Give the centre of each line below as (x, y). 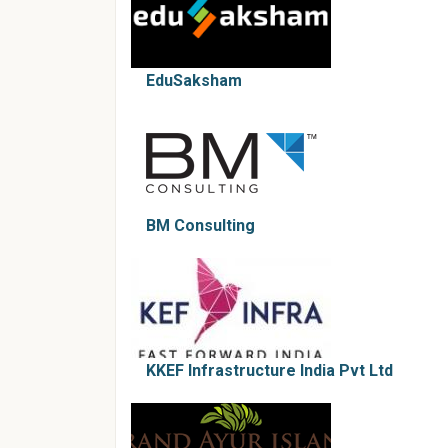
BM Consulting (200, 225)
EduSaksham (194, 80)
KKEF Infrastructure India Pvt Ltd (269, 370)
